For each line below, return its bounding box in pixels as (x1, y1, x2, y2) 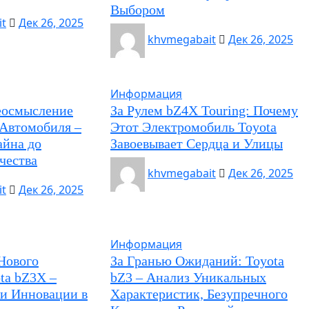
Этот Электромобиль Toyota (110, 119, 277, 134)
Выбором (110, 2, 165, 17)
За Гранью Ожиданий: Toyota (110, 253, 284, 268)
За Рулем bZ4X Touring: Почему (110, 103, 298, 118)
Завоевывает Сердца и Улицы (110, 136, 283, 151)
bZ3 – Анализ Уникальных (110, 270, 266, 285)
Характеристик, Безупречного (110, 286, 288, 301)
